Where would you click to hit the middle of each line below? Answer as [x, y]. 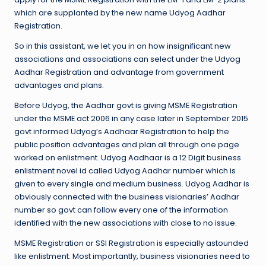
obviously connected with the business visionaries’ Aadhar [127, 197]
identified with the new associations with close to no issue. [126, 223]
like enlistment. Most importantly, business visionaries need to [132, 256]
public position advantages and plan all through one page [127, 145]
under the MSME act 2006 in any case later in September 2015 [131, 119]
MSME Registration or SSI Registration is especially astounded [132, 243]
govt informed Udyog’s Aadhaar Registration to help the [122, 132]
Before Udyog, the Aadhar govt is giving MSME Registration [126, 106]
